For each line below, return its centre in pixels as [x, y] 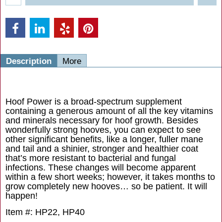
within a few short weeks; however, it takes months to [110, 177]
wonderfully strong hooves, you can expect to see [103, 130]
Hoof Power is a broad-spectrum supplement [94, 102]
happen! [22, 196]
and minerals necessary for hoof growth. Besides [102, 121]
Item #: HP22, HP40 [45, 212]
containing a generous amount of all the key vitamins [109, 111]
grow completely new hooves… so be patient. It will [106, 187]
